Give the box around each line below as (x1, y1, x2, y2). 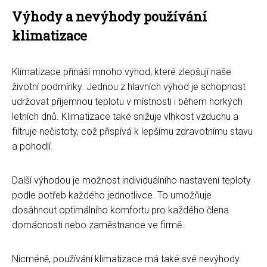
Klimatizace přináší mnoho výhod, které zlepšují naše (12, 66, 231, 77)
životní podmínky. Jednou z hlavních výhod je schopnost (12, 80, 246, 92)
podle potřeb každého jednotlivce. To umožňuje (12, 189, 212, 201)
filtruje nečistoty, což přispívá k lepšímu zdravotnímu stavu (12, 125, 253, 137)
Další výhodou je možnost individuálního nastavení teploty (12, 174, 251, 186)
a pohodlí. (12, 140, 53, 152)
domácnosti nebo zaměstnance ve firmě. (12, 219, 184, 231)
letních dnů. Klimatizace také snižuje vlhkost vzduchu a (12, 110, 238, 122)
